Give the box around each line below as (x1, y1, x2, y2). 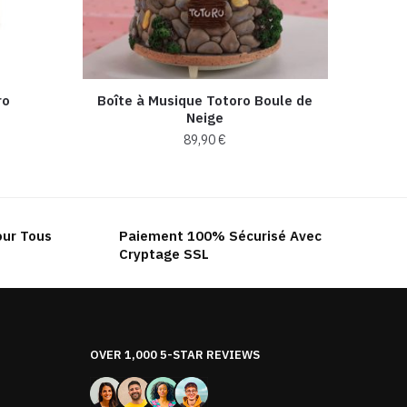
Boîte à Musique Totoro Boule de (97, 91, 313, 109)
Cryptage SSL (118, 244, 209, 263)
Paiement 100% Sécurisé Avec (118, 226, 322, 244)
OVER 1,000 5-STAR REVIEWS (89, 346, 260, 362)
